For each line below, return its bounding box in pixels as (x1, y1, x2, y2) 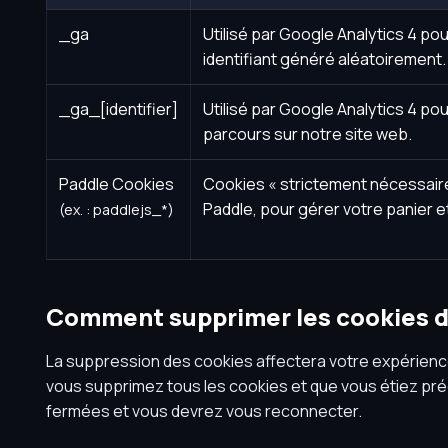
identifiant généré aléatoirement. (202, 48, 446, 70)
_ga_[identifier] (58, 98, 178, 120)
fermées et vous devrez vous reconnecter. (45, 400, 362, 422)
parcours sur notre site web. (202, 123, 412, 145)
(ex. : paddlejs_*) (58, 200, 174, 219)
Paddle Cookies (58, 173, 174, 195)
